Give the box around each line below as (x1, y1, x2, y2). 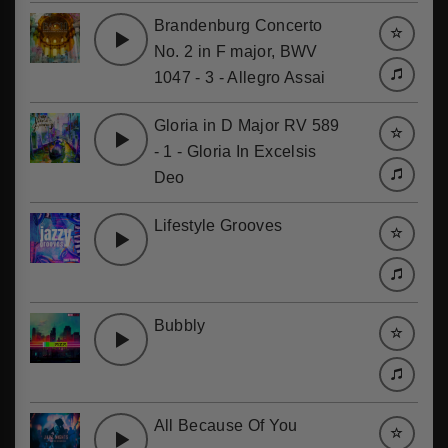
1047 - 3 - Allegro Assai (153, 69, 326, 86)
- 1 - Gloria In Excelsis (153, 143, 317, 160)
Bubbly (153, 317, 206, 334)
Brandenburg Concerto (153, 17, 323, 34)
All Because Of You (153, 417, 298, 434)
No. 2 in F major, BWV (153, 43, 318, 60)
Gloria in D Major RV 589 (153, 117, 340, 134)
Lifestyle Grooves (153, 217, 283, 234)
